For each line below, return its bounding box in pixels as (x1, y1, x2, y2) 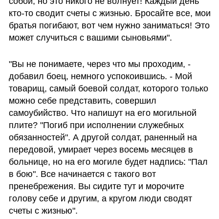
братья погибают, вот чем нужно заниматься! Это (8, 20, 210, 30)
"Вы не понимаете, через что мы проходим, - (8, 59, 191, 69)
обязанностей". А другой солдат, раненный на (8, 132, 197, 142)
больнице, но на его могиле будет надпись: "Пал (8, 156, 208, 167)
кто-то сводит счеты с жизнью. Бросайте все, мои (8, 8, 211, 18)
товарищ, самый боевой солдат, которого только (8, 83, 208, 93)
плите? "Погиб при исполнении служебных (8, 120, 184, 130)
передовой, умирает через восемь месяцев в (8, 144, 193, 154)
